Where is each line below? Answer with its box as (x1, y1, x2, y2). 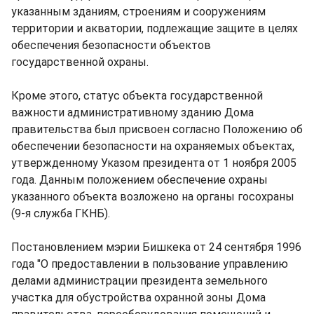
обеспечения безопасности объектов (11, 39, 211, 52)
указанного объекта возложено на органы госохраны (11, 190, 294, 203)
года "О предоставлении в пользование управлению (11, 257, 288, 271)
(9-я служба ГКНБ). (11, 207, 110, 220)
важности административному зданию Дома (11, 106, 254, 119)
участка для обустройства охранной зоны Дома (11, 291, 266, 304)
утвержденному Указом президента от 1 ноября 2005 (11, 156, 296, 170)
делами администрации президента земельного (11, 274, 268, 287)
